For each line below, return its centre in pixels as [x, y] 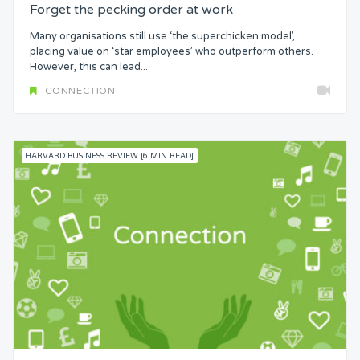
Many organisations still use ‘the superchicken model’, [162, 37]
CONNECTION [80, 90]
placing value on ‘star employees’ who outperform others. [172, 52]
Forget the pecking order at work [131, 10]
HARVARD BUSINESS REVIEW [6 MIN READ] [110, 155]
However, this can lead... [89, 67]
